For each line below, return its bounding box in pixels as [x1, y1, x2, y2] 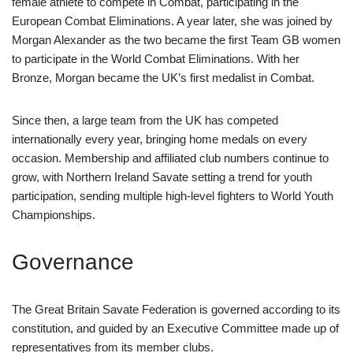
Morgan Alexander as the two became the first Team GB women [12, 33, 340, 46]
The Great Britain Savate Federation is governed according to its [12, 303, 340, 316]
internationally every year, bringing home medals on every [12, 132, 307, 146]
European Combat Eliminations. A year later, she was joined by [12, 14, 333, 28]
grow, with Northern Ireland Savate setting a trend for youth [12, 170, 312, 184]
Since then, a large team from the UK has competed [12, 113, 278, 127]
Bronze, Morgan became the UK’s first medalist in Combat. [12, 71, 314, 84]
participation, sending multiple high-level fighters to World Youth [12, 189, 333, 203]
